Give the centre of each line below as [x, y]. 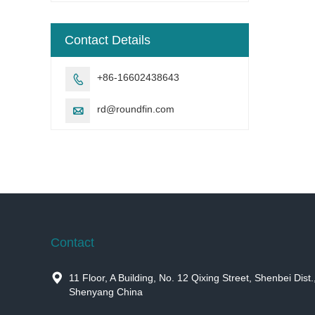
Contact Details [108, 40]
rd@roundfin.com [136, 109]
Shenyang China [106, 291]
